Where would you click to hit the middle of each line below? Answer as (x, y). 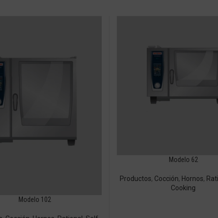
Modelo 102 (35, 200)
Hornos (192, 178)
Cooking (183, 188)
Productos (135, 178)
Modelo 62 (183, 159)
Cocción (166, 178)
